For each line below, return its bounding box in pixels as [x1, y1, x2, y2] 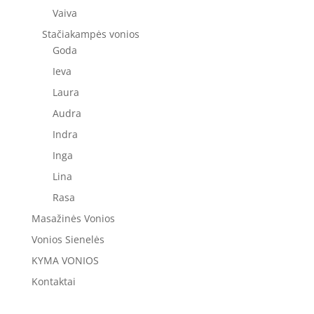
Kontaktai [31, 275, 76, 288]
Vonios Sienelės [31, 233, 104, 246]
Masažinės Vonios [31, 212, 115, 225]
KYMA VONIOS [31, 254, 99, 267]
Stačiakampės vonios [41, 27, 139, 41]
